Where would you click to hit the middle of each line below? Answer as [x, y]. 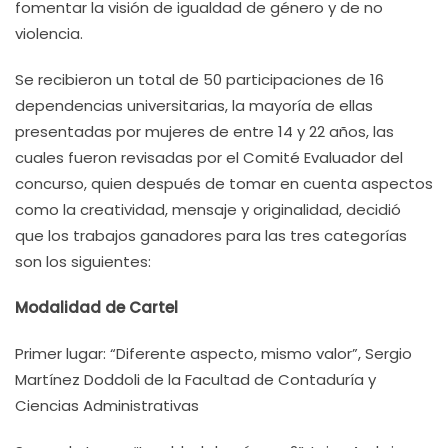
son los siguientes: [83, 261]
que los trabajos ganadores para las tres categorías [211, 235]
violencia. [49, 33]
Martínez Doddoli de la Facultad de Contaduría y [195, 379]
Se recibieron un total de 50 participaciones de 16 [199, 79]
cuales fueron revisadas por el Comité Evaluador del [209, 157]
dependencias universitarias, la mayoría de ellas [194, 105]
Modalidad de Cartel [96, 307]
